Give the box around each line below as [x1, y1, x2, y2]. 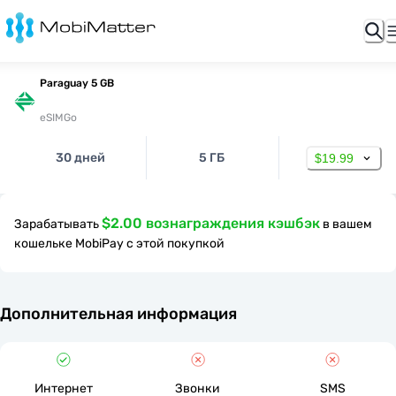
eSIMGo [40, 111, 77, 124]
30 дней [55, 150, 105, 165]
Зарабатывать [14, 217, 99, 232]
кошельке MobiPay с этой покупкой [14, 236, 225, 251]
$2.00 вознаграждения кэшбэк [102, 215, 320, 232]
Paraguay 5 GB [40, 77, 114, 89]
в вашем [323, 217, 372, 232]
